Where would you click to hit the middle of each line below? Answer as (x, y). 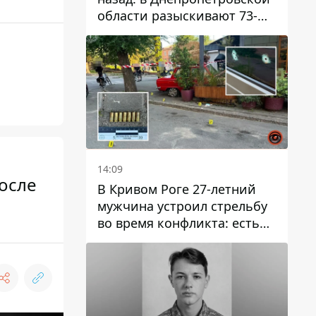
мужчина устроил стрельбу (182, 206)
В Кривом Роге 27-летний (177, 189)
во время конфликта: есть (178, 223)
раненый (125, 239)
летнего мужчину (151, 32)
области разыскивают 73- (177, 15)
